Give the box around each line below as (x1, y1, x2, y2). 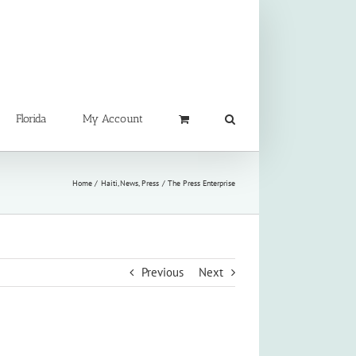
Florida (16, 111, 47, 126)
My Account (83, 111, 143, 126)
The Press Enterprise (168, 177, 235, 188)
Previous (141, 265, 184, 280)
